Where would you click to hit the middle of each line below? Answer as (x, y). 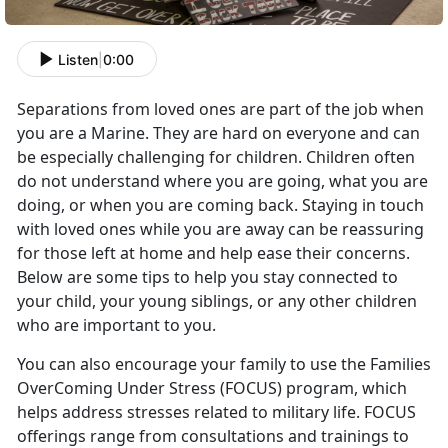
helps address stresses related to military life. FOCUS (216, 412)
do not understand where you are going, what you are (222, 181)
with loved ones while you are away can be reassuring (220, 229)
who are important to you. (116, 325)
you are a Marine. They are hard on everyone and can (218, 133)
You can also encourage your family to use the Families (224, 364)
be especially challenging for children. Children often (216, 157)
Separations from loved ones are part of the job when (220, 109)
